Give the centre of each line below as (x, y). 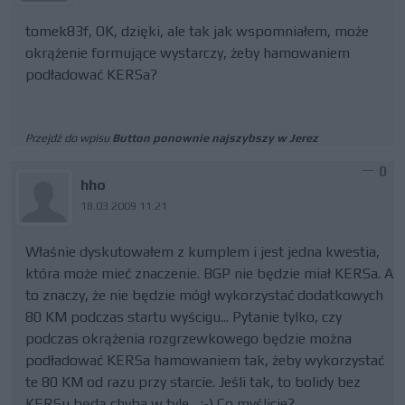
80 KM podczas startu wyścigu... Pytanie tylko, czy (184, 317)
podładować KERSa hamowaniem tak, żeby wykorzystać (205, 360)
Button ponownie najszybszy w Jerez (215, 138)
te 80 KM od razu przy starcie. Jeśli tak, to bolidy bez (193, 382)
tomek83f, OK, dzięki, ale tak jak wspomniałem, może (197, 31)
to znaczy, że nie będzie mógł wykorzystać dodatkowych (204, 295)
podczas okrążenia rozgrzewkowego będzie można (188, 339)
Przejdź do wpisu (69, 138)
